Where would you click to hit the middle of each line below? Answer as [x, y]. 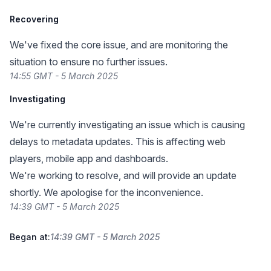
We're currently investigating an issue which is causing [127, 125]
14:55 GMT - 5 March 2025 [64, 76]
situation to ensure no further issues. [89, 62]
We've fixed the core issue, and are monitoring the [119, 45]
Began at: [30, 237]
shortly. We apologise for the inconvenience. [106, 192]
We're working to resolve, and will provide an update [123, 175]
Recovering [34, 19]
